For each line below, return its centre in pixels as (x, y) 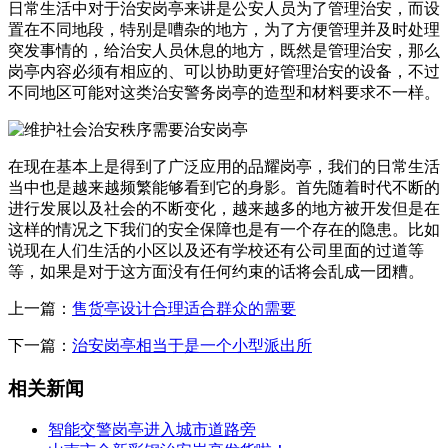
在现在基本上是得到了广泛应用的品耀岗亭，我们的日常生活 (224, 167)
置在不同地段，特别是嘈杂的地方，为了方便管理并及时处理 (224, 30)
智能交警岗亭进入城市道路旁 (152, 430)
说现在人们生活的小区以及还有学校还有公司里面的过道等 (216, 251)
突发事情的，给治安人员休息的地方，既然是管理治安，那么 (224, 51)
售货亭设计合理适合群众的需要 (184, 309)
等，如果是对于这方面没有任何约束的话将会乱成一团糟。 (216, 272)
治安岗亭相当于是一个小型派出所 (192, 346)
